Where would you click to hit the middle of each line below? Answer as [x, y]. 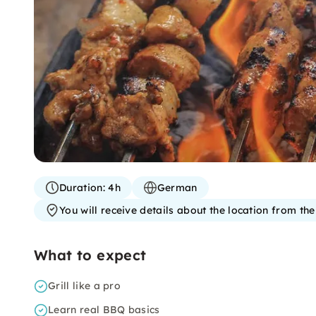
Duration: [82, 188]
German [177, 188]
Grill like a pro [85, 286]
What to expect [90, 255]
